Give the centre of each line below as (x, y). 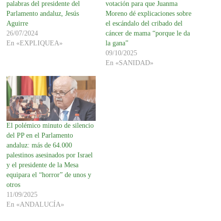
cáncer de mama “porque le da (147, 34)
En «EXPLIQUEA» (35, 43)
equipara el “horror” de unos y (49, 175)
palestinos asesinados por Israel (50, 155)
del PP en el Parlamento (40, 135)
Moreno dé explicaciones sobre (148, 14)
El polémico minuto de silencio (50, 125)
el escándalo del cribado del (144, 24)
